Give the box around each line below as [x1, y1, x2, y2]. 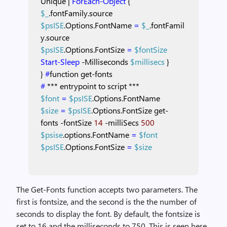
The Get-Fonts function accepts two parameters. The [16, 184, 198, 195]
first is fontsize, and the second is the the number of [16, 196, 197, 207]
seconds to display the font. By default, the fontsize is [16, 208, 200, 219]
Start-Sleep [41, 56, 80, 67]
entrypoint [60, 81, 96, 91]
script [107, 81, 127, 91]
